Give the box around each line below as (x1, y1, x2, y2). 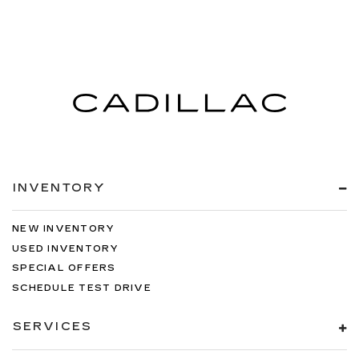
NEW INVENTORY (12, 224, 115, 235)
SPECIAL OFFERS (12, 263, 116, 274)
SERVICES (13, 320, 92, 334)
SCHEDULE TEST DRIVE (12, 282, 151, 293)
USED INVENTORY (12, 243, 119, 254)
